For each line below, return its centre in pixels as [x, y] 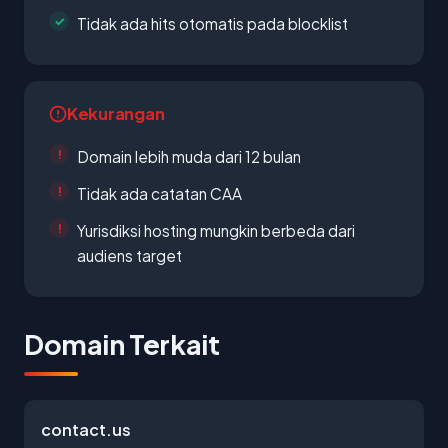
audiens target [129, 255]
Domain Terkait [122, 344]
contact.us [86, 429]
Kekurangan [116, 113]
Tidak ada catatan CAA [159, 193]
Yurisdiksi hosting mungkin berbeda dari [216, 230]
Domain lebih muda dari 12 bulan [189, 156]
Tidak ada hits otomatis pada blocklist [212, 23]
